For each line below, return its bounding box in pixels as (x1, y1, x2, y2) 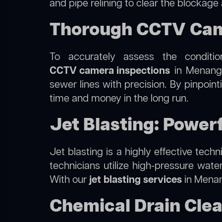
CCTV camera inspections (50, 64, 170, 78)
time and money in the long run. (50, 92, 188, 106)
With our (50, 173, 89, 187)
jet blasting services (89, 173, 182, 187)
